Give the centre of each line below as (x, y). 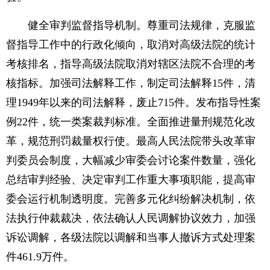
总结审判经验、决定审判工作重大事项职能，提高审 (131, 180)
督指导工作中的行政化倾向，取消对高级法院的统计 (131, 45)
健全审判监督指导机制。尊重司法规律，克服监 (131, 25)
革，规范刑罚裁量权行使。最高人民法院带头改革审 (131, 141)
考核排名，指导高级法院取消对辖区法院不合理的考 (131, 64)
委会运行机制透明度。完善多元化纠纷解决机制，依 (131, 199)
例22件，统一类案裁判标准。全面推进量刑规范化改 (131, 122)
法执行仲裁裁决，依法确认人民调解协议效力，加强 (131, 218)
